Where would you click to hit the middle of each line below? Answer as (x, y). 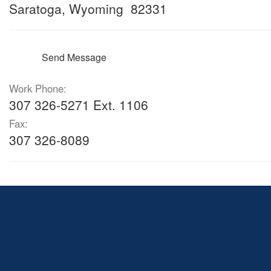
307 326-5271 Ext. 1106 (79, 105)
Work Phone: (38, 88)
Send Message (74, 57)
